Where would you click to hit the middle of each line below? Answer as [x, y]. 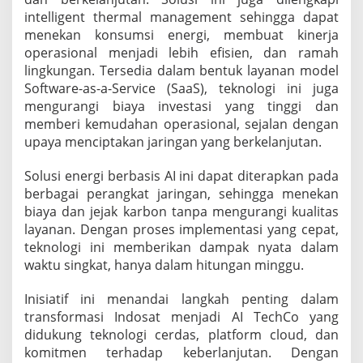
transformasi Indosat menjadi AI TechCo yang [181, 316]
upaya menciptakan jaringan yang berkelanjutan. [173, 141]
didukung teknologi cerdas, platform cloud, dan [181, 334]
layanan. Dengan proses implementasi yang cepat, [181, 229]
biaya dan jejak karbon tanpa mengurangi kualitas [181, 211]
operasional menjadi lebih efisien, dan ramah [181, 52]
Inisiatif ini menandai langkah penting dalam [181, 299]
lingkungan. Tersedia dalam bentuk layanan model [181, 70]
